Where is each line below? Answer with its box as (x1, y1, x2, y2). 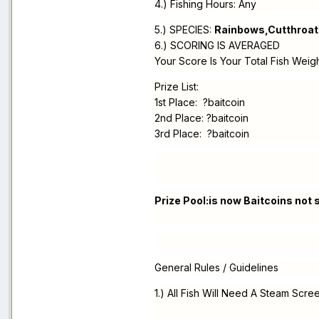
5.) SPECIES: (155, 23, 214, 36)
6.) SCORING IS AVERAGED (155, 39, 280, 52)
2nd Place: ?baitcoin (155, 112, 249, 125)
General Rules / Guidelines (155, 261, 278, 274)
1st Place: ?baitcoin (155, 96, 245, 109)
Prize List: (155, 80, 199, 93)
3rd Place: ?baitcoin (155, 127, 249, 140)
